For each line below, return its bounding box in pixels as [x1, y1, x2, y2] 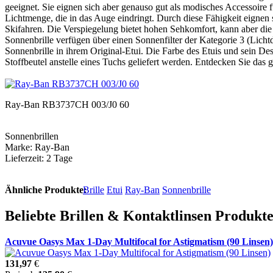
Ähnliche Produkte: [5, 184, 87, 195]
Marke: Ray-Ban [5, 141, 69, 152]
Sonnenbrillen [5, 130, 58, 141]
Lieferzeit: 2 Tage [5, 152, 73, 163]
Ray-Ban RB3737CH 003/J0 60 [5, 99, 129, 110]
